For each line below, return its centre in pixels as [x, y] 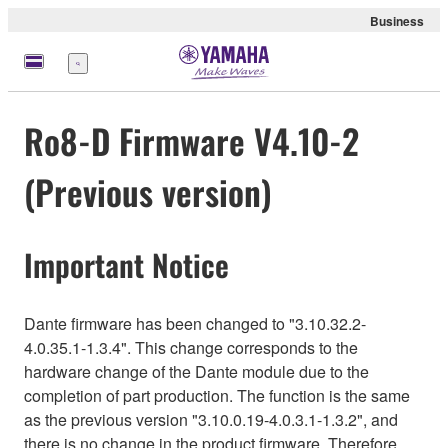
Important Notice [126, 265]
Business [397, 21]
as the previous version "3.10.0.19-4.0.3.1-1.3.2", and [211, 419]
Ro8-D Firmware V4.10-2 [191, 141]
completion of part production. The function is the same [217, 395]
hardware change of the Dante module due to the [196, 371]
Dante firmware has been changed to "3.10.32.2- [195, 323]
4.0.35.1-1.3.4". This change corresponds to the [191, 347]
